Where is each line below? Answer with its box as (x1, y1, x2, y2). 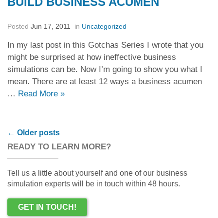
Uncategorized (82, 22, 127, 30)
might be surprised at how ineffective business (7, 53, 176, 62)
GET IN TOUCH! (18, 203, 76, 211)
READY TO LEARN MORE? (7, 142, 111, 151)
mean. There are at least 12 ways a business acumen (7, 77, 202, 86)
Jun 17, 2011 (31, 22, 73, 30)
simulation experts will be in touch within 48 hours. (7, 180, 180, 188)
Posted (7, 22, 31, 30)
